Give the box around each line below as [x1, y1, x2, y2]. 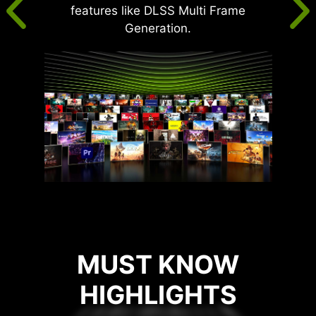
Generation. [125, 21, 192, 36]
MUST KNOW [77, 249, 239, 280]
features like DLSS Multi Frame [71, 4, 246, 18]
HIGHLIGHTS [79, 279, 237, 310]
